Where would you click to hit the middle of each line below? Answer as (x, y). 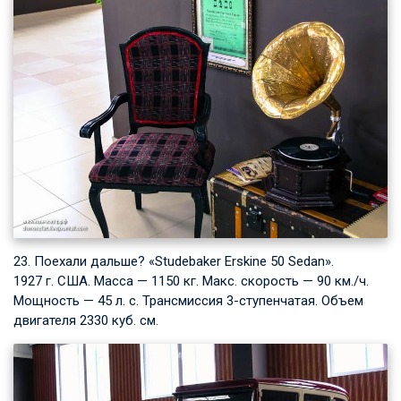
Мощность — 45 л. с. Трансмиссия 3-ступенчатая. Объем (188, 301)
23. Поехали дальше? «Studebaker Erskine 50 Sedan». (174, 262)
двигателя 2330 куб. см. (86, 321)
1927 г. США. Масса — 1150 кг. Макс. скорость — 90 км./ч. (191, 282)
